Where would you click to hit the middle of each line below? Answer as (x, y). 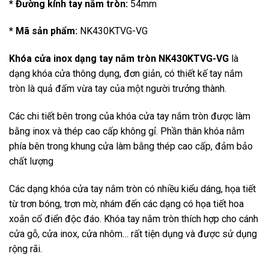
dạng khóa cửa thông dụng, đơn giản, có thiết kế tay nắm (126, 74)
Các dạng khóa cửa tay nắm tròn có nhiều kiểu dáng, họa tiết (132, 189)
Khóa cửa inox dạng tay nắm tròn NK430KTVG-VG (119, 59)
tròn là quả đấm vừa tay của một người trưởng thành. (118, 89)
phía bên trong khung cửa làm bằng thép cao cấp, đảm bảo (131, 147)
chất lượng (31, 162)
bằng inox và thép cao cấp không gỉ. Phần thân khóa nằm (127, 131)
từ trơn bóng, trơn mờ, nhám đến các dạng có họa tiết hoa (126, 204)
